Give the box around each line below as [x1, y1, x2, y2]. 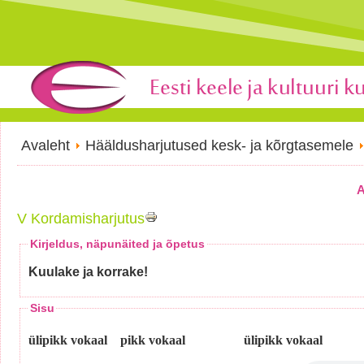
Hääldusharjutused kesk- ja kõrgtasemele [85, 137, 357, 154]
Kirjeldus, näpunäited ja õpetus [30, 237, 205, 250]
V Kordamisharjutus [17, 210, 145, 227]
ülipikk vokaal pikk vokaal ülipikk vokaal [28, 333, 323, 347]
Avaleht [21, 137, 74, 154]
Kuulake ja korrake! [28, 265, 148, 279]
